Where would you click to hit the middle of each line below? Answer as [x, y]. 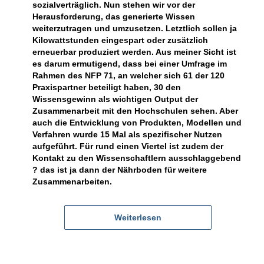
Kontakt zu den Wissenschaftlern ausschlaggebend [136, 158]
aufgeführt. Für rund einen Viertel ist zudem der [128, 146]
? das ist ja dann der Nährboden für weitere [119, 169]
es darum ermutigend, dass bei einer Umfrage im [129, 63]
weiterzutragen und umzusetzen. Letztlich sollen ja [134, 28]
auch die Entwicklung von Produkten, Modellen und [137, 122]
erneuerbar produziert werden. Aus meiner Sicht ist [134, 52]
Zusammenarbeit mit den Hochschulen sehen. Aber [135, 110]
